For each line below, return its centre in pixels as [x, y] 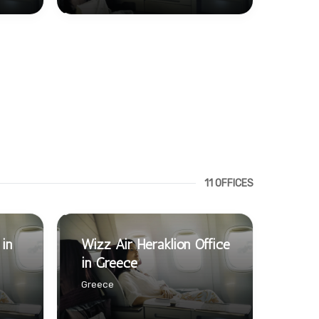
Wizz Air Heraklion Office [155, 244]
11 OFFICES [229, 184]
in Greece [109, 262]
